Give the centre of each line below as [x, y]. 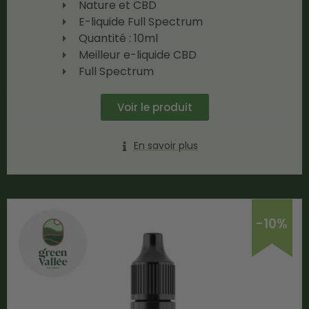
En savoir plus [166, 146]
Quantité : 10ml [118, 38]
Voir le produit [155, 107]
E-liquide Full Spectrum [140, 22]
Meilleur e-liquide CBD [137, 55]
